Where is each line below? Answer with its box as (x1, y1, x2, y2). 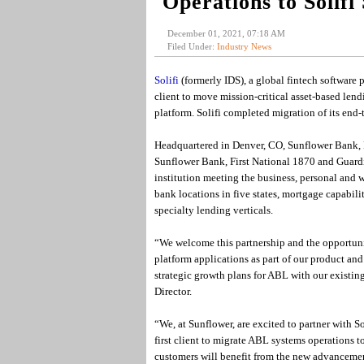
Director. (154, 285, 192, 297)
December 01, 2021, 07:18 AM (167, 28, 285, 38)
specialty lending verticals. (154, 204, 273, 216)
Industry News (216, 41, 271, 51)
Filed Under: (167, 41, 217, 51)
